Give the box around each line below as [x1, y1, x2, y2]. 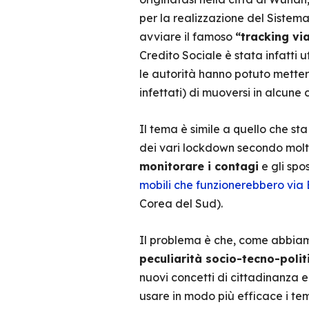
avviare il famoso [139, 30, 235, 43]
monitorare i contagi [139, 159, 259, 173]
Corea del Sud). [139, 197, 223, 210]
